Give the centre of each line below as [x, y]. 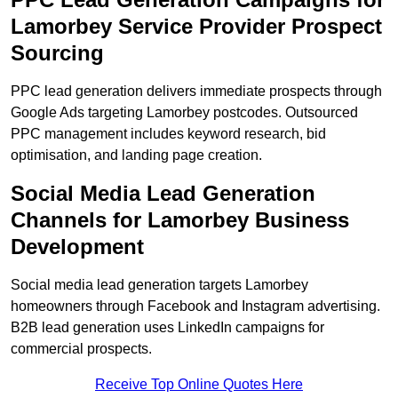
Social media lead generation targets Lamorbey [159, 285]
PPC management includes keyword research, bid [168, 134]
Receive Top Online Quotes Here [199, 385]
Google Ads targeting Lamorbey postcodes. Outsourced [184, 113]
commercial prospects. [81, 349]
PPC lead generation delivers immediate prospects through [196, 92]
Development [77, 247]
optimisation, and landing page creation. [136, 155]
